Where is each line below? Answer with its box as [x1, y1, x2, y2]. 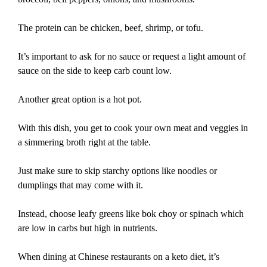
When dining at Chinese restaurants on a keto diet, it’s [18, 252, 219, 262]
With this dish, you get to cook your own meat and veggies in [18, 123, 248, 133]
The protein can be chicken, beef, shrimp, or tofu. [18, 23, 203, 33]
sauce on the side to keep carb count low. [18, 66, 172, 76]
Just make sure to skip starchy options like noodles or [18, 166, 217, 176]
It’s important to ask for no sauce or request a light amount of [18, 51, 246, 61]
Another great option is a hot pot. [18, 94, 142, 104]
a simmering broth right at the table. [18, 137, 151, 147]
